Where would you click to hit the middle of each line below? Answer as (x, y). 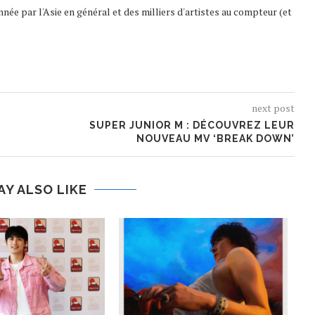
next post (273, 108)
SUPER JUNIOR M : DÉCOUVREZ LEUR (192, 125)
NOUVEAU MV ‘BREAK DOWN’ (215, 139)
